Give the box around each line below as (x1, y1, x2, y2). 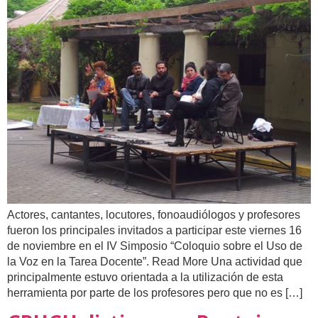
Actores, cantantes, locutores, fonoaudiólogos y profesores (7, 209, 300, 221)
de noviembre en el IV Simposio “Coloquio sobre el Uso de (7, 240, 302, 253)
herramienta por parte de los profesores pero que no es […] (7, 287, 302, 300)
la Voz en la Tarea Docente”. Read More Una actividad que (7, 256, 302, 268)
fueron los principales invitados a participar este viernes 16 (7, 224, 302, 237)
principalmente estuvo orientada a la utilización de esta (7, 271, 283, 284)
